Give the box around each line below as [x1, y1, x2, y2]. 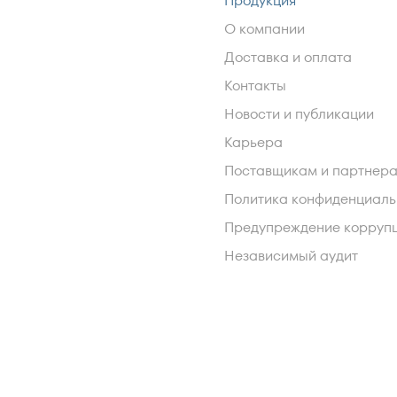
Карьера [224, 132, 284, 152]
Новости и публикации [224, 104, 375, 124]
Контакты [224, 75, 287, 96]
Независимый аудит [224, 245, 359, 266]
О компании [224, 19, 306, 39]
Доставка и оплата [224, 47, 353, 67]
